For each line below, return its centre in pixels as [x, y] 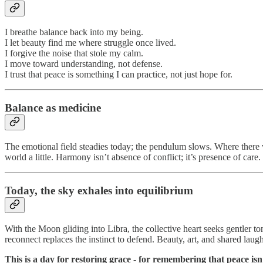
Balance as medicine [53, 108]
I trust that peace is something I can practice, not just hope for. [119, 75]
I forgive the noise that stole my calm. [74, 53]
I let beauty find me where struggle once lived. [90, 43]
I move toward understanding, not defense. [84, 64]
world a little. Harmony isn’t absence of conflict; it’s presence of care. [133, 157]
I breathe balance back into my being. [74, 32]
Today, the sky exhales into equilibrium [99, 190]
